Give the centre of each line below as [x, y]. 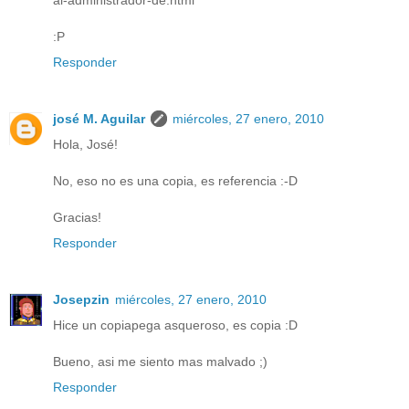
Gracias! [77, 218]
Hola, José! [85, 145]
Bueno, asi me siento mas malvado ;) [160, 362]
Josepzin [81, 300]
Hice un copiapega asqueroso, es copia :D [175, 325]
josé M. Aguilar [99, 119]
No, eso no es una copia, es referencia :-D [175, 181]
